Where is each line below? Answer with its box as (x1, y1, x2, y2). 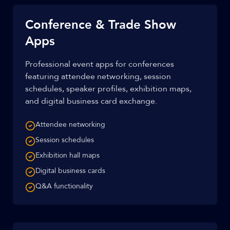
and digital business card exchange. (25, 95, 157, 107)
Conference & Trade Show (25, 16, 176, 33)
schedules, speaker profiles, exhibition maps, (25, 83, 191, 94)
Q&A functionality (35, 181, 93, 191)
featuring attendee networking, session (25, 71, 171, 82)
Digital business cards (35, 166, 105, 176)
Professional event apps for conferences (25, 59, 174, 70)
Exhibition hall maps (35, 150, 100, 160)
